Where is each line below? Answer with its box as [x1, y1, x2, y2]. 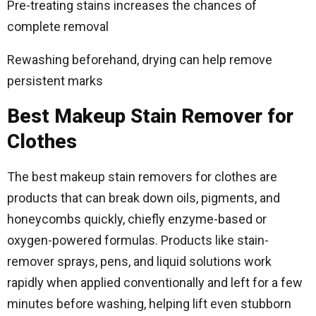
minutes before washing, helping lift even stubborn [7, 296, 291, 311]
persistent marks [7, 73, 103, 88]
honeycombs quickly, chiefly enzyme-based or [7, 212, 267, 226]
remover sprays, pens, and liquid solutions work [7, 254, 272, 269]
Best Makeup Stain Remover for [7, 104, 293, 128]
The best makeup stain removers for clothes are [7, 169, 277, 184]
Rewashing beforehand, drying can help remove [7, 52, 272, 67]
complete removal [7, 19, 109, 34]
